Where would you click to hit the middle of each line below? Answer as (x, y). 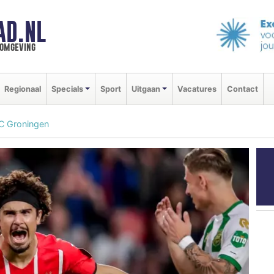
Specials (67, 89)
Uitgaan (146, 89)
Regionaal (23, 89)
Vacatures (197, 89)
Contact (242, 89)
